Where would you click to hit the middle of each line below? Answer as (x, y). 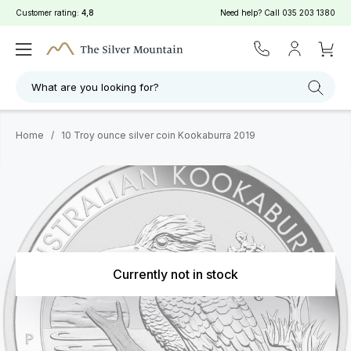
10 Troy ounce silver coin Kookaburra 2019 (158, 135)
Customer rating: (49, 13)
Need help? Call (251, 13)
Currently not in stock (175, 275)
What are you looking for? (95, 87)
